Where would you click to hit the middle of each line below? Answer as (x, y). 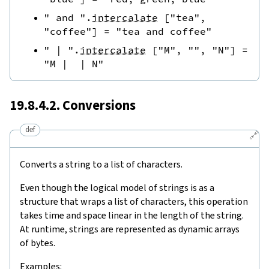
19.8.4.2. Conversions (73, 105)
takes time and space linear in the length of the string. (132, 215)
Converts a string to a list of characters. (101, 164)
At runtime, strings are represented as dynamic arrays (130, 229)
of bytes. (38, 243)
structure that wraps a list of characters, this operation (134, 201)
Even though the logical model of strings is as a (117, 187)
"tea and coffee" (164, 31)
